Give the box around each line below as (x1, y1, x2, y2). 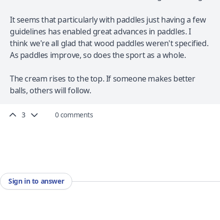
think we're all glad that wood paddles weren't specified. (10, 38, 209, 49)
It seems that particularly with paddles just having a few (10, 14, 206, 25)
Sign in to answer (8, 176, 64, 186)
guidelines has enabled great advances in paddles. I (10, 26, 191, 37)
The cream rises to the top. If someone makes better (10, 73, 195, 84)
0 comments (55, 110, 93, 119)
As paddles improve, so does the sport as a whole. (10, 50, 186, 60)
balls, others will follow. (10, 85, 93, 96)
